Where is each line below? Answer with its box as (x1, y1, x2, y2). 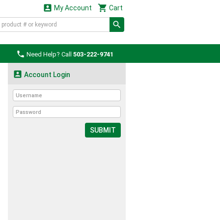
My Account (52, 4, 92, 12)
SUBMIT (90, 126, 116, 134)
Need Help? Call (27, 51, 72, 58)
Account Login (23, 71, 70, 79)
